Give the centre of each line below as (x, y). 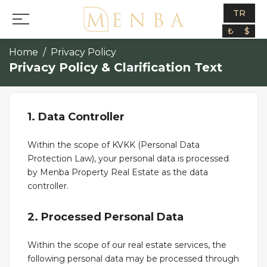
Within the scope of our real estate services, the (127, 245)
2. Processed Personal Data (105, 217)
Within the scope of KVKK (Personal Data (114, 145)
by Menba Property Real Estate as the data (118, 172)
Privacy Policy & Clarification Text (116, 67)
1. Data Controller (76, 117)
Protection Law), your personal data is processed (128, 159)
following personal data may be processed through (133, 259)
